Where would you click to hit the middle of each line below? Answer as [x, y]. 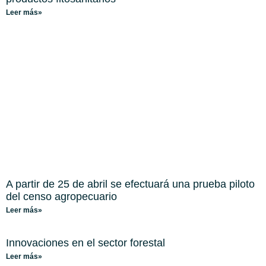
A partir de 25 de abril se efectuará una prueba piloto [130, 184]
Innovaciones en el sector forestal [85, 243]
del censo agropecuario [61, 197]
